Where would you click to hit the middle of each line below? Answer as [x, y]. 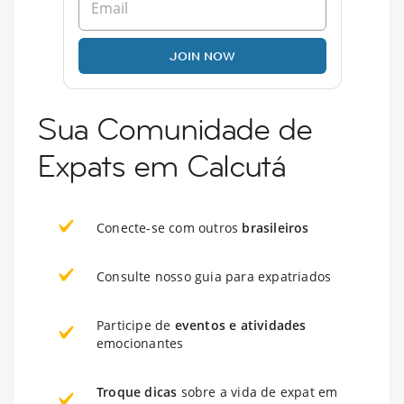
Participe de [136, 325]
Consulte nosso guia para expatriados [214, 276]
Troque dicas [137, 391]
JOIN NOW [202, 55]
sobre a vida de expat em [257, 391]
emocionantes [140, 343]
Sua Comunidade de [174, 129]
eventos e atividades [240, 325]
